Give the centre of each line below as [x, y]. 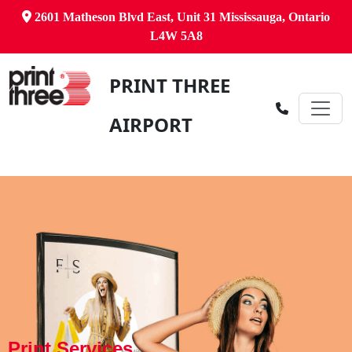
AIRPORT [150, 125]
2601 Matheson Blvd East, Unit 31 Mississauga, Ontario [181, 17]
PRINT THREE [169, 85]
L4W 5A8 [176, 36]
